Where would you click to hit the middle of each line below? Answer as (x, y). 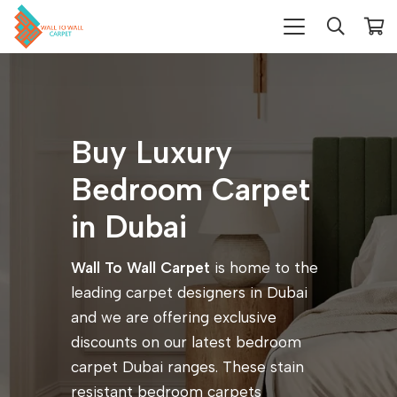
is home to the (266, 268)
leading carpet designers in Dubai (189, 293)
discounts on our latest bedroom (186, 343)
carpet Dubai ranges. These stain (187, 367)
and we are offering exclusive (174, 318)
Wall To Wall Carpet (143, 268)
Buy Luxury (152, 153)
